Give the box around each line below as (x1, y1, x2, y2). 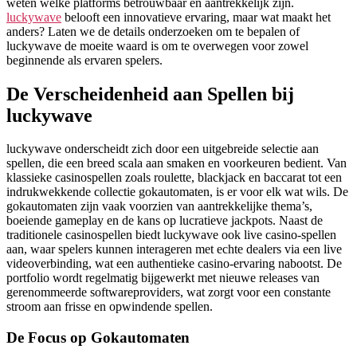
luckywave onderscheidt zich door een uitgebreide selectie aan (6, 142, 319, 156)
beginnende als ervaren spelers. (6, 53, 163, 67)
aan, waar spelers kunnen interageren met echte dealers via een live (6, 242, 342, 257)
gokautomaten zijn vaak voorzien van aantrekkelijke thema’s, (6, 199, 312, 214)
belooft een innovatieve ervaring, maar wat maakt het (61, 10, 331, 24)
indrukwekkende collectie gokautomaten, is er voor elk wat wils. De (6, 185, 348, 199)
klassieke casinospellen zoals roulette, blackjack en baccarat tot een (6, 171, 342, 185)
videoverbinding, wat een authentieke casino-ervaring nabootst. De (6, 257, 342, 271)
